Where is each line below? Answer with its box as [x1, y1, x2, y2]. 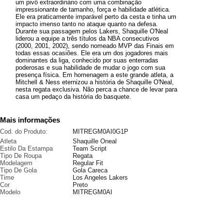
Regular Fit [73, 159, 103, 167]
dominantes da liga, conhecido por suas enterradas [15, 57, 158, 64]
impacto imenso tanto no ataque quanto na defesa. [15, 20, 158, 28]
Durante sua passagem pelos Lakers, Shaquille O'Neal [15, 28, 168, 35]
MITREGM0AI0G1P [73, 128, 128, 135]
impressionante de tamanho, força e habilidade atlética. [15, 6, 170, 13]
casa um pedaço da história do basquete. [15, 93, 131, 100]
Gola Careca [73, 167, 108, 174]
